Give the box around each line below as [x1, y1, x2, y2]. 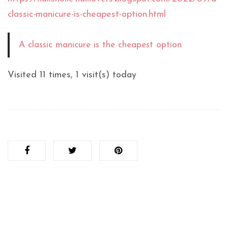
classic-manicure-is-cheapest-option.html [8, 10, 166, 20]
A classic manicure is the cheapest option [18, 41, 182, 50]
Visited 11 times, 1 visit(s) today [8, 70, 136, 80]
